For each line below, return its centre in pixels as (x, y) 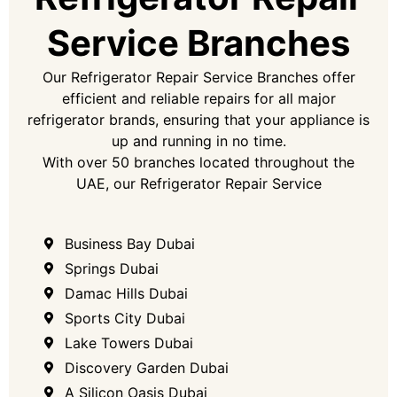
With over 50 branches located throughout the (198, 162)
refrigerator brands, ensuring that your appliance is (198, 120)
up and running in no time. (198, 141)
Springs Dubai (111, 269)
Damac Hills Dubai (126, 293)
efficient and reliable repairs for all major (198, 98)
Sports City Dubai (125, 318)
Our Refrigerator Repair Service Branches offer (198, 77)
